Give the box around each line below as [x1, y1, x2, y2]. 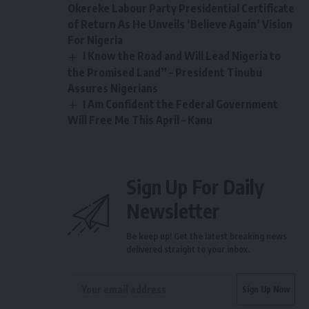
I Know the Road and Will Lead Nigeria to [83, 49, 281, 63]
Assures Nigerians [68, 81, 158, 95]
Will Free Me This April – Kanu [68, 112, 212, 127]
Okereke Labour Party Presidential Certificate [68, 1, 295, 16]
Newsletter [126, 198, 219, 223]
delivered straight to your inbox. [126, 243, 250, 255]
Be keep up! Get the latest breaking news [126, 230, 287, 241]
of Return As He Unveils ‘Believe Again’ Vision [68, 17, 292, 32]
